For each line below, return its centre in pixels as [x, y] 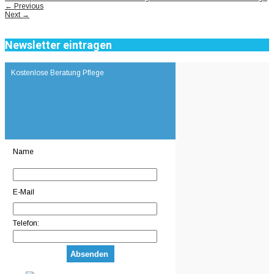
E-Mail [24, 192]
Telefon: [26, 224]
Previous [28, 6]
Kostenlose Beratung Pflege [57, 73]
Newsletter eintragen [58, 45]
